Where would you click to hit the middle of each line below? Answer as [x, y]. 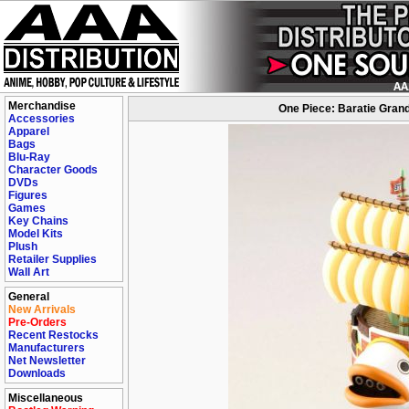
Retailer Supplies [52, 259]
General [29, 297]
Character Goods [53, 170]
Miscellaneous [46, 398]
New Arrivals [42, 309]
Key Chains [38, 221]
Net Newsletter [47, 361]
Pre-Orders [37, 322]
